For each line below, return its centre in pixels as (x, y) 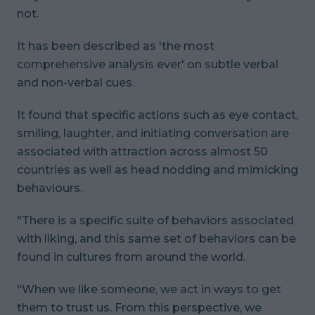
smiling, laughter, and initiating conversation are (153, 133)
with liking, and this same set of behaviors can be (156, 238)
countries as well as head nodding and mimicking (157, 169)
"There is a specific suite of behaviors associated (155, 220)
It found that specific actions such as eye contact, (157, 115)
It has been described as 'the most (116, 46)
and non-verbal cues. (76, 82)
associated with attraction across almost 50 (142, 151)
